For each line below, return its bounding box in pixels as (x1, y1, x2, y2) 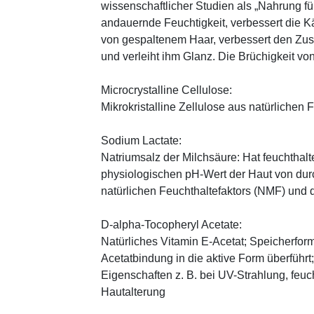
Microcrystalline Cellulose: (101, 83, 232, 96)
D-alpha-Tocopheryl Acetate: (101, 218, 242, 231)
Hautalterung (101, 285, 165, 298)
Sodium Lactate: (101, 134, 182, 146)
